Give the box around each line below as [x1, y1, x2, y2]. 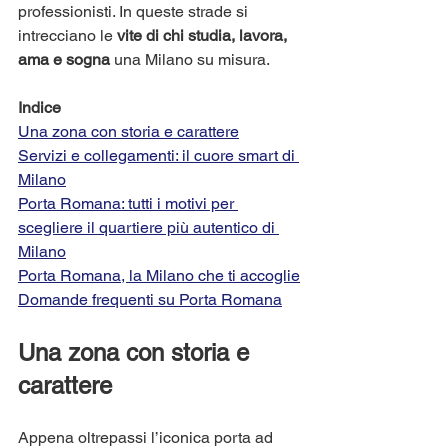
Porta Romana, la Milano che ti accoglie [18, 265, 300, 285]
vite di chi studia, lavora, [117, 25, 291, 45]
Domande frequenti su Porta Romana [18, 289, 282, 309]
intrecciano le [18, 25, 117, 45]
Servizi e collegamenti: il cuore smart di [18, 145, 299, 165]
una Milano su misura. [110, 49, 270, 69]
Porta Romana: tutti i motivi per [18, 193, 238, 213]
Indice [18, 97, 61, 117]
